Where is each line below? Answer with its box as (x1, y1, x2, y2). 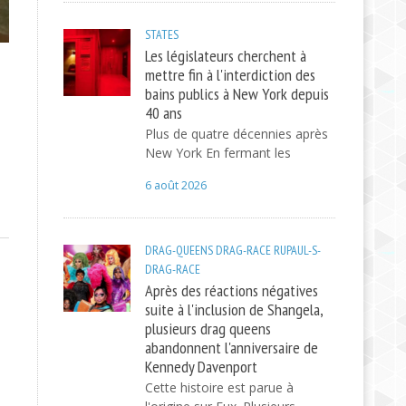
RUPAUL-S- (273, 242, 321, 258)
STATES (144, 26, 179, 43)
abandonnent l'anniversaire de (144, 336, 318, 358)
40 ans (144, 101, 182, 123)
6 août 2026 (144, 178, 207, 193)
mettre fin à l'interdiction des (144, 63, 315, 85)
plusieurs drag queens (144, 317, 271, 339)
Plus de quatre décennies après (144, 125, 328, 142)
